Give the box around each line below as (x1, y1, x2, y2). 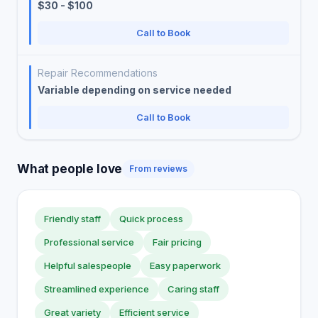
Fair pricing (153, 236, 202, 248)
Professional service (44, 236, 134, 248)
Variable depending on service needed (38, 84, 231, 96)
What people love (17, 161, 123, 176)
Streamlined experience (44, 283, 149, 295)
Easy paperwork (150, 260, 221, 271)
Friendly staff (44, 213, 101, 224)
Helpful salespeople (44, 260, 131, 271)
